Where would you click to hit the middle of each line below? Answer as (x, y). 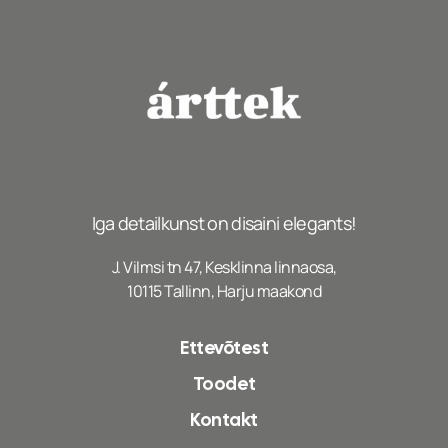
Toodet (224, 383)
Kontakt (224, 419)
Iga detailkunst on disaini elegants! (224, 223)
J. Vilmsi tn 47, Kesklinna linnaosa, (224, 267)
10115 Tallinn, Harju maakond (224, 291)
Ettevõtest (224, 347)
